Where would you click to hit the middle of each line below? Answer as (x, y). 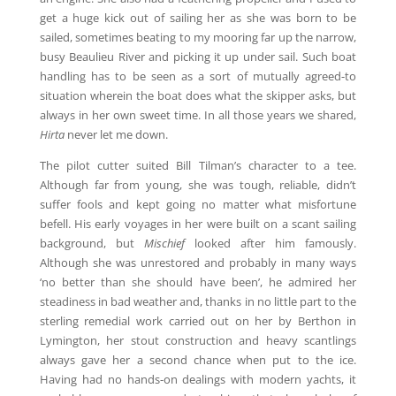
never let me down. (116, 135)
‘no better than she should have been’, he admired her (198, 282)
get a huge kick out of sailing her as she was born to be (198, 18)
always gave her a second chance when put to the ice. (198, 360)
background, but (91, 244)
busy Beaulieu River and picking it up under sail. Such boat (198, 57)
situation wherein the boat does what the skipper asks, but (198, 96)
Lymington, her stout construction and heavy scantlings (198, 341)
